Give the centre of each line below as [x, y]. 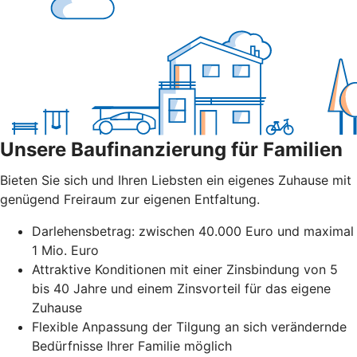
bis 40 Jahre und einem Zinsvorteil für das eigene [181, 289]
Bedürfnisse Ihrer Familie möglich [132, 346]
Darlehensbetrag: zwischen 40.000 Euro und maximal [193, 231]
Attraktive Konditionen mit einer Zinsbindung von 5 [185, 270]
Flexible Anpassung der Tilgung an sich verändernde [189, 327]
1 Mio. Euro [65, 251]
